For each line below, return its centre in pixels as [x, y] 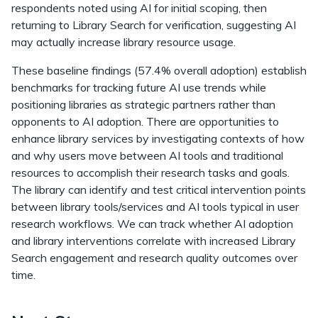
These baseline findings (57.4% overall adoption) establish [159, 70]
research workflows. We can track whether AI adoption [152, 223]
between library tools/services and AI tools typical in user [155, 206]
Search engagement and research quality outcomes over [154, 257]
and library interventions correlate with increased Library [154, 240]
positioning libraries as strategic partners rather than [143, 104]
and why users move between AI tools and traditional [147, 155]
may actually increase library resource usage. [124, 42]
